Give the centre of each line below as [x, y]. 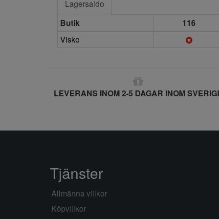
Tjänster [77, 173]
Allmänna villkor [79, 193]
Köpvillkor [69, 208]
